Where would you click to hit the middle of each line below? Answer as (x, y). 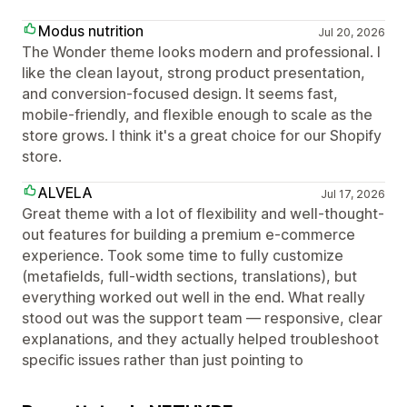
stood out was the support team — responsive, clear (202, 318)
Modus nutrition (91, 30)
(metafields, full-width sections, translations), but (189, 276)
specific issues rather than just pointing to (163, 359)
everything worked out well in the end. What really (194, 297)
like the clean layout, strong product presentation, (194, 72)
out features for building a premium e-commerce (189, 234)
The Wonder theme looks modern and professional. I (201, 51)
